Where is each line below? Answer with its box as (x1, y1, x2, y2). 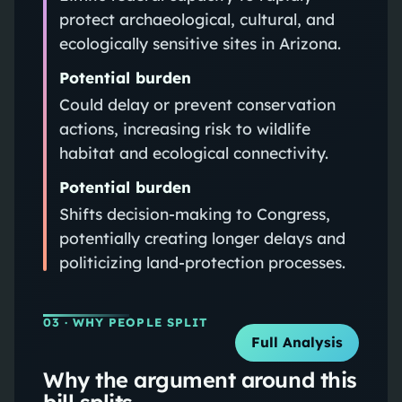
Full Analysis (251, 334, 344, 352)
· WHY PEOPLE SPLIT (60, 314, 208, 329)
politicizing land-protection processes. (58, 251, 345, 272)
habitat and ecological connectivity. (58, 142, 328, 162)
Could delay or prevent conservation (58, 93, 336, 114)
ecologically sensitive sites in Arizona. (58, 32, 341, 53)
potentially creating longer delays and (58, 227, 345, 248)
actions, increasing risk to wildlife (58, 118, 310, 138)
